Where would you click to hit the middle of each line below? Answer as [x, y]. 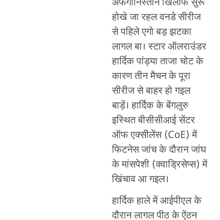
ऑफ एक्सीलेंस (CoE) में [154, 135]
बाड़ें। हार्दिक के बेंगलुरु [150, 106]
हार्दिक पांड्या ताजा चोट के [157, 62]
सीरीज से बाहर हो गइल [151, 91]
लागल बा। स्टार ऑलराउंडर [159, 47]
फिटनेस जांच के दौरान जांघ [159, 150]
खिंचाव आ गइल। [140, 179]
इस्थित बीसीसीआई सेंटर [153, 121]
